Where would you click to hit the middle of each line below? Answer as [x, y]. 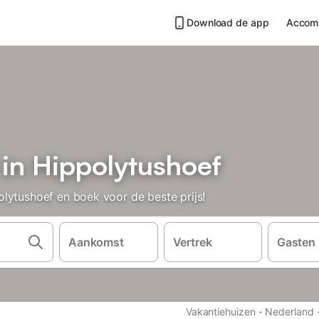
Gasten [296, 242]
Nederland [289, 312]
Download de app [228, 22]
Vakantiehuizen [220, 312]
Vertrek [192, 242]
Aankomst [96, 242]
